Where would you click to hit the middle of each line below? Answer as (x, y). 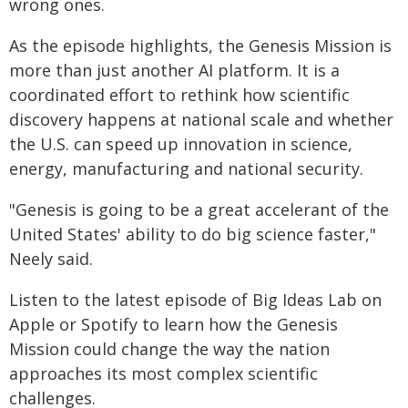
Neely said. (51, 259)
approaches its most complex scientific (163, 373)
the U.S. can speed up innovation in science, (181, 144)
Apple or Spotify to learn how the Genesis (173, 324)
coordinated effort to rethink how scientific (179, 95)
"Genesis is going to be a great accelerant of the (199, 209)
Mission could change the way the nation (169, 349)
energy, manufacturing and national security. (186, 168)
